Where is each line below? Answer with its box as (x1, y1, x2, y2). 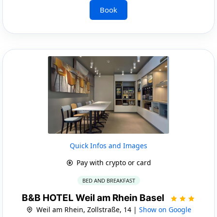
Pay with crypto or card (74, 157, 151, 167)
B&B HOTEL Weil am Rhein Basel (22, 192, 166, 203)
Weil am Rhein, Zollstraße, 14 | (34, 204, 139, 214)
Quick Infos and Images (70, 140, 147, 150)
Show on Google (139, 204, 191, 214)
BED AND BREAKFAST (82, 176, 135, 184)
